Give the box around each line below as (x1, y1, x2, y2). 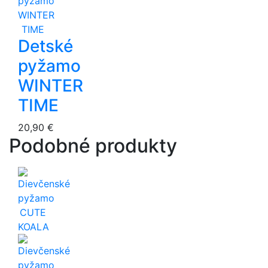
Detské (18, 36, 73, 56)
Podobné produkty (9, 134, 177, 157)
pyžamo (18, 56, 81, 76)
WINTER (18, 75, 83, 96)
